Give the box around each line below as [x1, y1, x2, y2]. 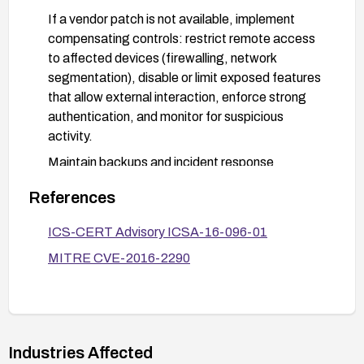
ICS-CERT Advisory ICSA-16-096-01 [48, 224, 267, 239]
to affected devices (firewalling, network [48, 50, 276, 65]
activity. [48, 128, 93, 143]
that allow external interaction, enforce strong [48, 89, 306, 104]
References [28, 188, 115, 206]
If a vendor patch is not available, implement [48, 11, 295, 26]
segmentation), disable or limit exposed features [48, 70, 321, 84]
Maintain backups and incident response [48, 154, 274, 169]
